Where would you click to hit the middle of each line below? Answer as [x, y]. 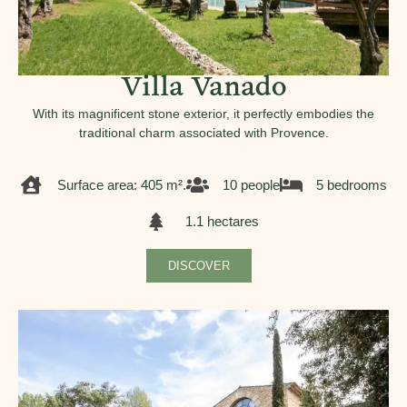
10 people [251, 185]
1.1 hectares [222, 221]
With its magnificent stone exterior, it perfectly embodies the [203, 114]
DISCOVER [199, 266]
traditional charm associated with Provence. [203, 133]
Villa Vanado [203, 90]
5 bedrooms [351, 185]
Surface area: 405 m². [121, 185]
